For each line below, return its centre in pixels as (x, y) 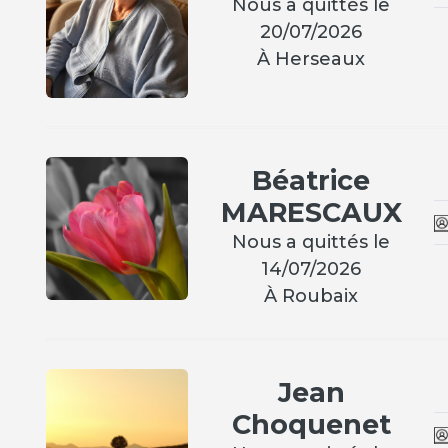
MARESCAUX (311, 213)
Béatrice (311, 181)
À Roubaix (311, 296)
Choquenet (311, 425)
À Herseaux (311, 59)
